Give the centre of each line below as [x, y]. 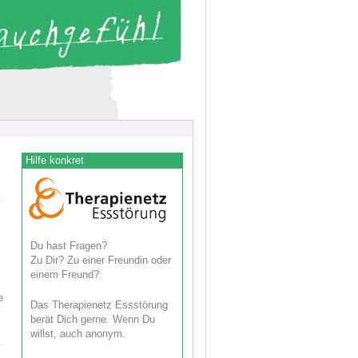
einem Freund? [65, 274]
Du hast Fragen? [69, 245]
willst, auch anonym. [78, 333]
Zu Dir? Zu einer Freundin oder [101, 260]
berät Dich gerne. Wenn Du [93, 319]
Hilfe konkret [55, 160]
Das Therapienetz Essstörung [99, 304]
